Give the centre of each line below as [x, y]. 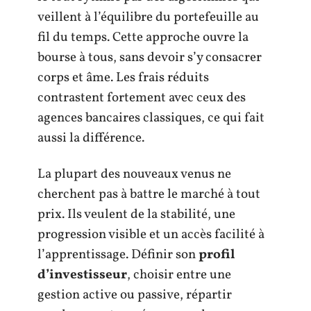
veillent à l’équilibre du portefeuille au [148, 18]
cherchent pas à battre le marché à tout [149, 194]
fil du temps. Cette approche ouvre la [143, 38]
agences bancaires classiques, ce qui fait [151, 118]
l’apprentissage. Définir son [118, 254]
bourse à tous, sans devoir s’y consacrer [150, 58]
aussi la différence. [91, 138]
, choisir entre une [179, 275]
